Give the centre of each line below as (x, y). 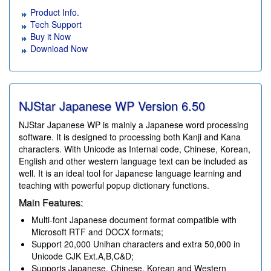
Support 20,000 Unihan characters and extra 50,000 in (136, 243)
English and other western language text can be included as (133, 161)
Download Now (58, 48)
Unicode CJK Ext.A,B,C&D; (83, 256)
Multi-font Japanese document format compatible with (134, 219)
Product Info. (54, 12)
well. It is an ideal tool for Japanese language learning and (130, 173)
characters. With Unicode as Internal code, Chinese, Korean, (135, 149)
